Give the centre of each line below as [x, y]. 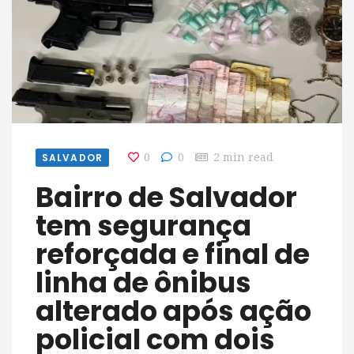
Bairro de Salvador [45, 197]
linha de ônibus [143, 282]
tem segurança [143, 225]
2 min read [243, 157]
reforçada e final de [173, 254]
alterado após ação [173, 311]
